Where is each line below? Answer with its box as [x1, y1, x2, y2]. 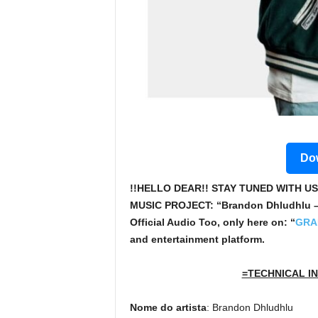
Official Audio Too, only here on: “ [129, 216, 295, 228]
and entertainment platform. [129, 234, 265, 245]
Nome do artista [129, 302, 207, 313]
